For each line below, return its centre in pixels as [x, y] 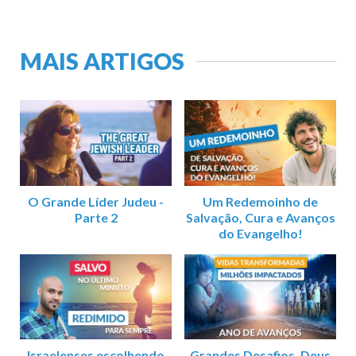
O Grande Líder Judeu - [96, 201]
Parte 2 [96, 217]
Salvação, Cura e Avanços [260, 217]
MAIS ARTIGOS [102, 61]
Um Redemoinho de [260, 201]
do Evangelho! [260, 233]
